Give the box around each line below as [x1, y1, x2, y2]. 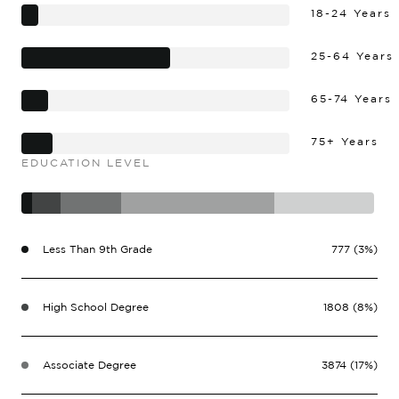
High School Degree [43, 300, 149, 313]
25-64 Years [311, 49, 394, 61]
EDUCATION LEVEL [21, 156, 151, 168]
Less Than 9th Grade [43, 242, 152, 255]
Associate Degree [43, 358, 136, 370]
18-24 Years [311, 6, 391, 19]
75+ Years [311, 134, 379, 147]
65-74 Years [311, 92, 392, 104]
